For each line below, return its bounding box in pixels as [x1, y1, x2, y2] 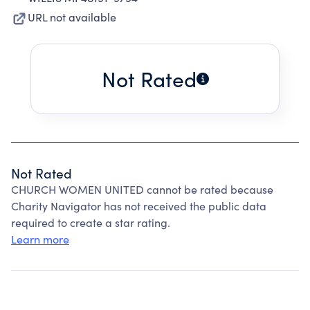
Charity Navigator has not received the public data [11, 199, 266, 213]
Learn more [11, 232, 69, 246]
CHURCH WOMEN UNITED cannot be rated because [11, 182, 273, 197]
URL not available [28, 10, 116, 24]
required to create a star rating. [11, 215, 170, 230]
